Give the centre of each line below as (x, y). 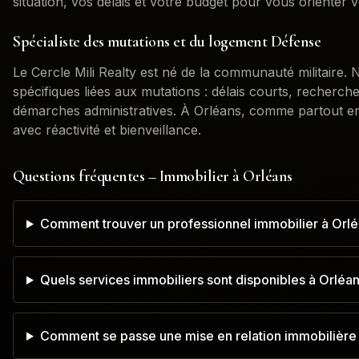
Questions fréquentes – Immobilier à (128, 176)
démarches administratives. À (103, 111)
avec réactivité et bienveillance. (107, 130)
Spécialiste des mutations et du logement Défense (167, 42)
